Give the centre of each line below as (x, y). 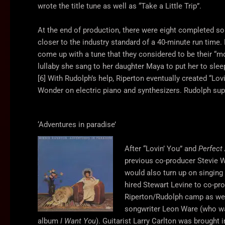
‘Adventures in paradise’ (77, 125)
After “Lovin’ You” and (161, 149)
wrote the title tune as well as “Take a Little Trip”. (120, 6)
